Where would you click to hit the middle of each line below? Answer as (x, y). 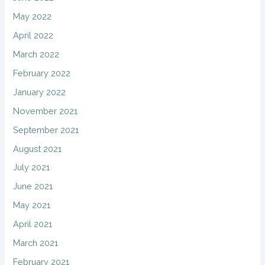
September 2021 (46, 130)
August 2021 (38, 148)
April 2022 (33, 35)
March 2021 (36, 243)
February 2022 (42, 73)
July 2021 (32, 167)
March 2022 (36, 54)
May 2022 (33, 16)
